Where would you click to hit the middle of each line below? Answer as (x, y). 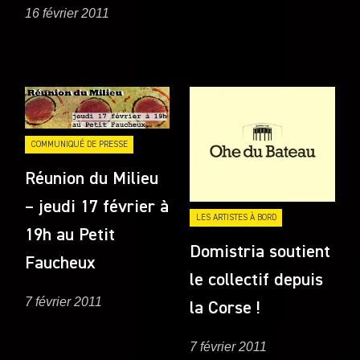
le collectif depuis (257, 280)
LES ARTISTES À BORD (236, 217)
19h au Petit (70, 235)
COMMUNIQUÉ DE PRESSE (79, 144)
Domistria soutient (260, 252)
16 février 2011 (67, 13)
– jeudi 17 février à (97, 207)
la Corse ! (225, 308)
